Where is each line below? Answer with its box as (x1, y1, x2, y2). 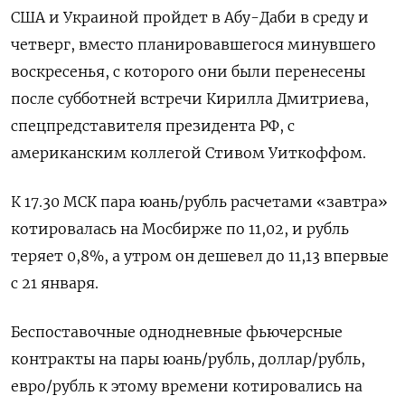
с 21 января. (11, 274, 99, 292)
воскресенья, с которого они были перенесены (11, 62, 365, 80)
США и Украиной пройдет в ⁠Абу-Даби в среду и (11, 8, 369, 26)
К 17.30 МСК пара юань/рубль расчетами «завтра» (11, 193, 388, 211)
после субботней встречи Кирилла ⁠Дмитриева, (11, 89, 369, 108)
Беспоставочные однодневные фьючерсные (11, 323, 343, 341)
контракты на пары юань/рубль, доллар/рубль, (11, 350, 365, 368)
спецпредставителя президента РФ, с (11, 117, 295, 135)
